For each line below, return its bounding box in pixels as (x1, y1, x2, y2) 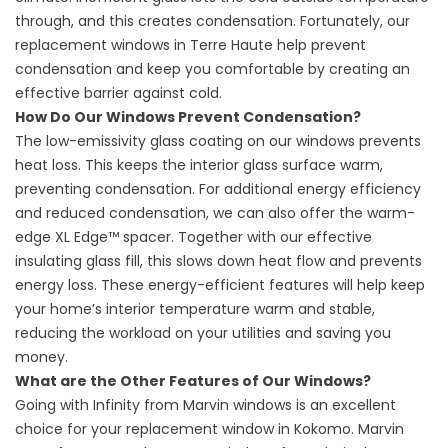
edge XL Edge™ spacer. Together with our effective (15, 227, 372, 248)
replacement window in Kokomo (126, 419, 351, 440)
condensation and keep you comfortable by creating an (15, 59, 410, 80)
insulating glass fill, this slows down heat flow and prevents (15, 251, 422, 272)
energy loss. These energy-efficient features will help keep (15, 275, 425, 296)
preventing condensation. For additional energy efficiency (15, 179, 421, 200)
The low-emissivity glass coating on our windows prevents (15, 131, 421, 152)
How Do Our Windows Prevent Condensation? (15, 107, 361, 128)
